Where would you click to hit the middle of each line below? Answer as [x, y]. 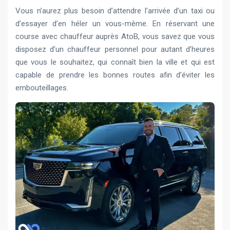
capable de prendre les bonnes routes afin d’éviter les [115, 75]
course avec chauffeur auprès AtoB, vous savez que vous [115, 37]
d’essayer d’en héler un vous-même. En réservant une [115, 24]
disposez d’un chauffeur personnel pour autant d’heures [115, 50]
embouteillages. [42, 88]
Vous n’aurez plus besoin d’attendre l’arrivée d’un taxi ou [115, 11]
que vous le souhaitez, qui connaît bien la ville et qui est [115, 62]
